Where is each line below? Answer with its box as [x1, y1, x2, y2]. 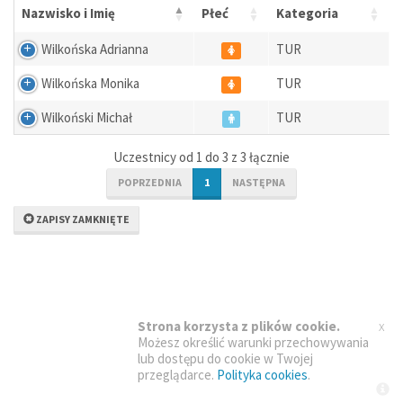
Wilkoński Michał [41, 109, 132, 126]
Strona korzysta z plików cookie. [138, 318, 340, 335]
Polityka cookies [217, 366, 308, 383]
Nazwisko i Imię [22, 4, 115, 22]
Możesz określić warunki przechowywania [138, 334, 369, 351]
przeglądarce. [138, 366, 217, 383]
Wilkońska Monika [41, 75, 139, 92]
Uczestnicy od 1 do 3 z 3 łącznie [113, 148, 290, 166]
